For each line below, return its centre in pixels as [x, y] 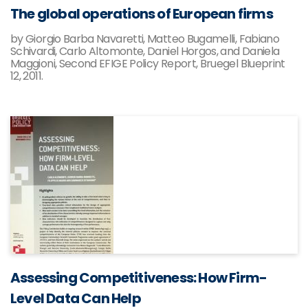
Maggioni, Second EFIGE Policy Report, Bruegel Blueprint [148, 64]
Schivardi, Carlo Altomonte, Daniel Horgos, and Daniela [145, 51]
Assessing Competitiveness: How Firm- [139, 278]
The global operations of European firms [142, 14]
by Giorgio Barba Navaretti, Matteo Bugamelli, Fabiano [145, 39]
